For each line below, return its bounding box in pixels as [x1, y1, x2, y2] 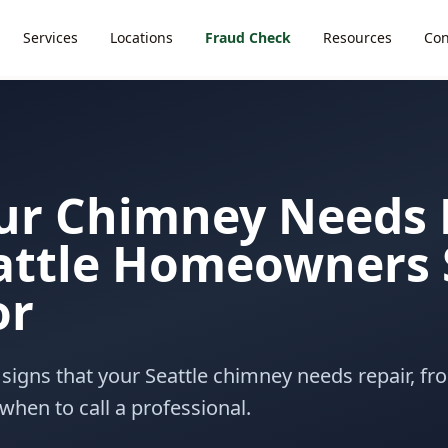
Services [22, 28, 78, 47]
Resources [322, 28, 392, 47]
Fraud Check [204, 28, 291, 47]
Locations [109, 28, 173, 47]
